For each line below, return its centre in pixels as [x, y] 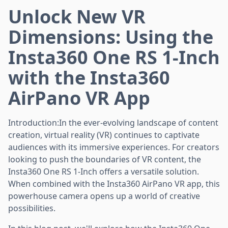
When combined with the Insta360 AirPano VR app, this [114, 183]
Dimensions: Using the [111, 37]
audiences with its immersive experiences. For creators [114, 147]
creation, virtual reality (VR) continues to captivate [104, 135]
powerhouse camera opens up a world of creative [104, 196]
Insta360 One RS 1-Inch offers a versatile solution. [104, 171]
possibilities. [32, 208]
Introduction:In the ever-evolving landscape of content [113, 122]
